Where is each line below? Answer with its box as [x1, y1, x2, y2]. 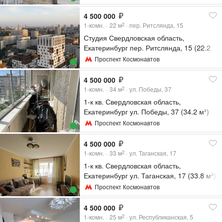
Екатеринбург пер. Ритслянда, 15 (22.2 [84, 43, 211, 53]
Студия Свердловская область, [84, 33, 185, 43]
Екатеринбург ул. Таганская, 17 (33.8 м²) [84, 170, 217, 181]
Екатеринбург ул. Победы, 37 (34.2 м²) [84, 107, 210, 117]
